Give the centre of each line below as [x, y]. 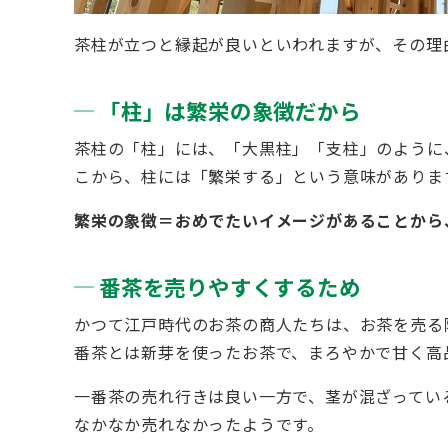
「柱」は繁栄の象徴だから [230, 111]
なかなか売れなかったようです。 [199, 424]
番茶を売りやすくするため [230, 287]
